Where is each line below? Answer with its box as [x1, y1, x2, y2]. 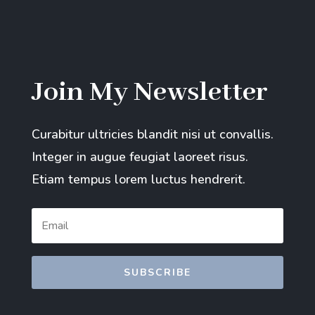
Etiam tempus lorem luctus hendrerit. [31, 170, 245, 188]
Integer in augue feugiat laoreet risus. [31, 148, 248, 165]
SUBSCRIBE [123, 266, 191, 280]
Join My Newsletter [31, 75, 268, 110]
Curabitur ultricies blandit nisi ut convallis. [31, 125, 274, 143]
